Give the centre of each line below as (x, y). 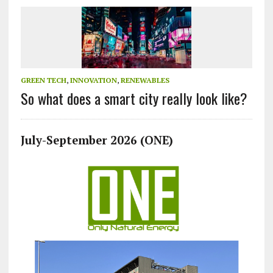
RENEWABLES (145, 80)
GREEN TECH (43, 80)
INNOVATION (93, 80)
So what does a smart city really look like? (134, 98)
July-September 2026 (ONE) (97, 140)
